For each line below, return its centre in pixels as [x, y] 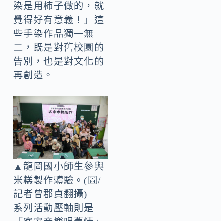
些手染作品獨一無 [54, 34]
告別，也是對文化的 [59, 62]
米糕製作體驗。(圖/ [57, 180]
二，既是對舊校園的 [59, 48]
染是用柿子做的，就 [59, 6]
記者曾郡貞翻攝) [50, 194]
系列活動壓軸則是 [54, 208]
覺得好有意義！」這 [59, 20]
